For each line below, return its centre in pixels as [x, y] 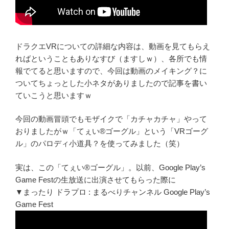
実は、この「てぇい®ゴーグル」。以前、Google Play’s [110, 167]
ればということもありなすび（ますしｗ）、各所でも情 [111, 58]
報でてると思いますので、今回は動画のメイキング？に [111, 71]
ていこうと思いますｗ [54, 95]
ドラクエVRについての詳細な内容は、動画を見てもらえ [113, 46]
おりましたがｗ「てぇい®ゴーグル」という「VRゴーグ [112, 131]
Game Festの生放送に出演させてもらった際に [96, 179]
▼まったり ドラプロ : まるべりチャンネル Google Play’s [113, 192]
